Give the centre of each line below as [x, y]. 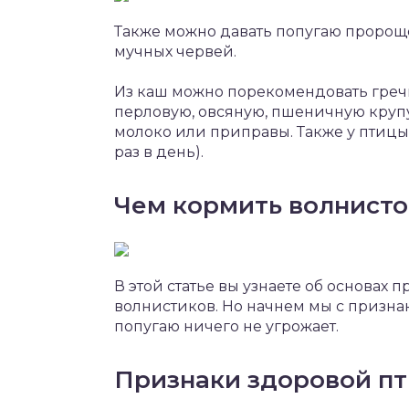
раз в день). [159, 152]
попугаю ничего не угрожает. [226, 326]
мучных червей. [175, 52]
